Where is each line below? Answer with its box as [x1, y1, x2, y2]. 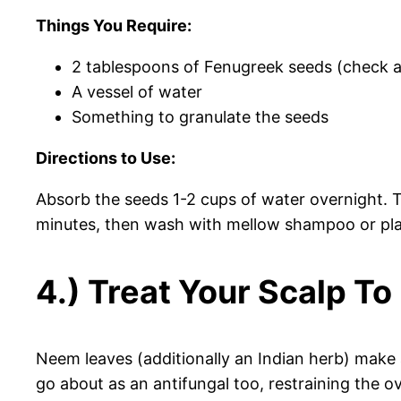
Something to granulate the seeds [72, 107, 328, 127]
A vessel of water [72, 82, 202, 102]
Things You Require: [36, 16, 192, 36]
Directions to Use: [36, 149, 175, 168]
